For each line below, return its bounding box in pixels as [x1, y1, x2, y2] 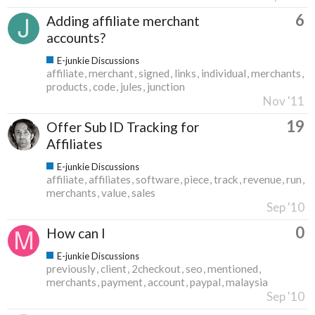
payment [101, 275, 143, 288]
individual [201, 66, 246, 79]
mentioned [207, 262, 258, 275]
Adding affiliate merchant [46, 12, 200, 29]
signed [139, 66, 169, 79]
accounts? [46, 29, 105, 46]
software [136, 172, 179, 186]
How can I [46, 224, 105, 241]
